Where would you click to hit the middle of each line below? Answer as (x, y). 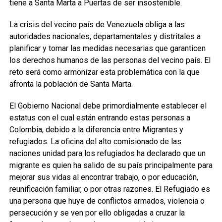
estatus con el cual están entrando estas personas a (100, 118)
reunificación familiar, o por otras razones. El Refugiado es (110, 189)
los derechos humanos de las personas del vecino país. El (110, 60)
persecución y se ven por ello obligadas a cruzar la (97, 213)
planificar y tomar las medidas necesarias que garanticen (107, 48)
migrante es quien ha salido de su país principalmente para (111, 165)
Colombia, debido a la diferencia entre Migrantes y (96, 130)
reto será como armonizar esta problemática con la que (104, 72)
